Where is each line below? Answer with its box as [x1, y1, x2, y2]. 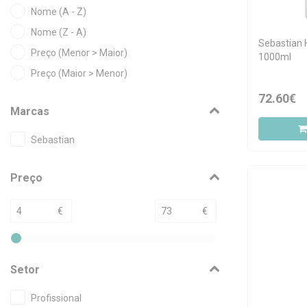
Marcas [10, 105, 49, 118]
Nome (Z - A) [31, 27, 86, 38]
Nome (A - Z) [31, 6, 86, 17]
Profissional [31, 293, 82, 304]
